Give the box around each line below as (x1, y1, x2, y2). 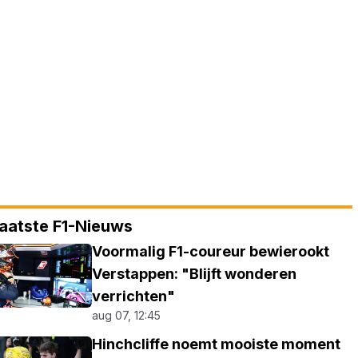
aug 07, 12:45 (92, 308, 161, 322)
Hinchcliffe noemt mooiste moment (92, 336, 341, 352)
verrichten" (92, 288, 176, 304)
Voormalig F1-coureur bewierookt (92, 243, 330, 260)
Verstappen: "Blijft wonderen (92, 265, 297, 282)
